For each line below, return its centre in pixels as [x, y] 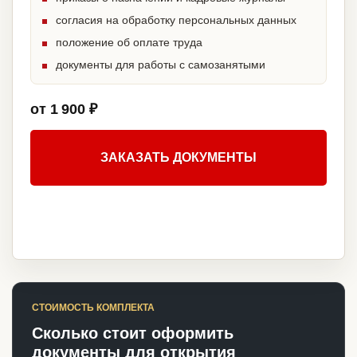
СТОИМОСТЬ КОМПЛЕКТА [93, 308]
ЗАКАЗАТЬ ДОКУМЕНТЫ [178, 158]
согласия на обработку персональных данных [176, 20]
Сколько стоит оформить [133, 333]
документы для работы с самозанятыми [161, 65]
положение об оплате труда [129, 43]
